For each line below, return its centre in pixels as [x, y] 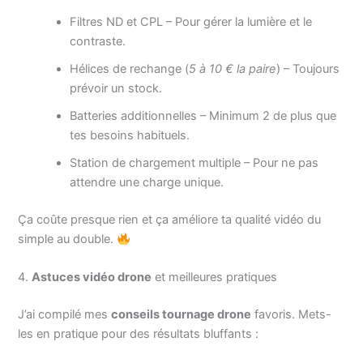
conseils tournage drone [181, 315]
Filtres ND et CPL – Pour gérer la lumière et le [191, 22]
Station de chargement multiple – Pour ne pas [194, 163]
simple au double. [68, 239]
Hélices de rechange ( [130, 69]
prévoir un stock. [116, 89]
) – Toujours [308, 69]
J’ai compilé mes [65, 315]
